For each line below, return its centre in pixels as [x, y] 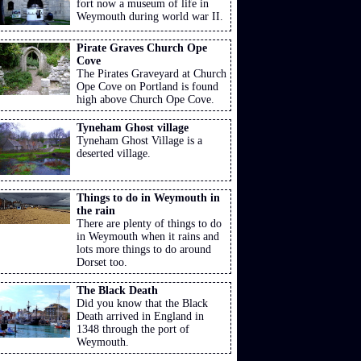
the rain [96, 211]
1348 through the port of [133, 330]
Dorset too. [102, 263]
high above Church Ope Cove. [146, 100]
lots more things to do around [144, 250]
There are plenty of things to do [149, 224]
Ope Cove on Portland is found [148, 87]
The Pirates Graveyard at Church [152, 74]
